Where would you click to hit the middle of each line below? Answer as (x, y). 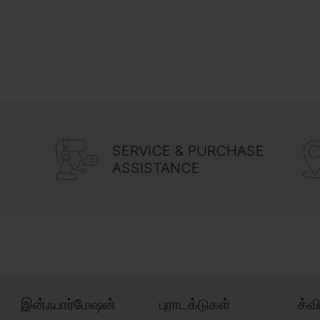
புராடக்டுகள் (195, 305)
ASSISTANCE (156, 168)
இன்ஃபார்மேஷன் (69, 305)
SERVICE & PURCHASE (189, 151)
